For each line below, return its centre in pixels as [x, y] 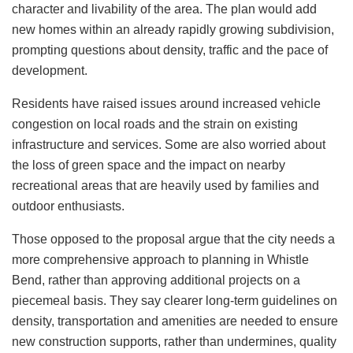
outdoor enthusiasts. [68, 206]
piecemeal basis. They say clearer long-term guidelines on [175, 300]
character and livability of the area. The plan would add [164, 9]
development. [50, 70]
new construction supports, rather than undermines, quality [174, 341]
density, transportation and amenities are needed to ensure [175, 321]
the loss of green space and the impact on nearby [149, 165]
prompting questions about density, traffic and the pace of [170, 50]
